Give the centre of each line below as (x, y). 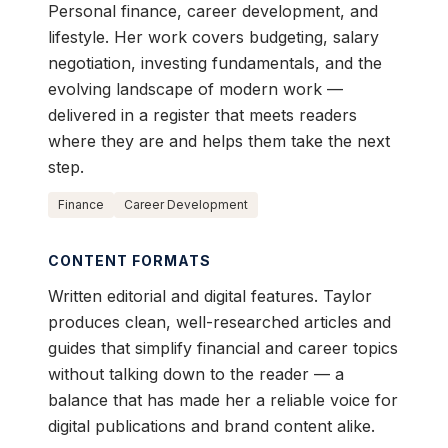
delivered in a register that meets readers (202, 115)
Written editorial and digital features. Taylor (210, 296)
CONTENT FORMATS (129, 261)
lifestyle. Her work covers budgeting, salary (213, 37)
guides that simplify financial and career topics (223, 348)
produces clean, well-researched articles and (219, 322)
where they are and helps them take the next (219, 141)
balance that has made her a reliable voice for (223, 400)
